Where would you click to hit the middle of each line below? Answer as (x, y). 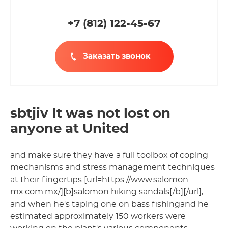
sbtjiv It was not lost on (90, 113)
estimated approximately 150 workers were (98, 216)
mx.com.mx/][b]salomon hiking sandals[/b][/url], (107, 192)
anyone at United (69, 129)
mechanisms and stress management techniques (112, 167)
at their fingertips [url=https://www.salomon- (101, 179)
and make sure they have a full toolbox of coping (109, 155)
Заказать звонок (117, 56)
